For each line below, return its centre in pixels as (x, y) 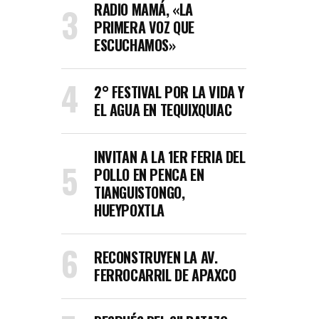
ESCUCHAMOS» (135, 45)
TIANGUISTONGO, (140, 192)
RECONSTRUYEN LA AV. (156, 257)
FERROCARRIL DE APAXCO (165, 275)
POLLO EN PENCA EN (149, 174)
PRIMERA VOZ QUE (144, 27)
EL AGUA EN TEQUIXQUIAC (163, 110)
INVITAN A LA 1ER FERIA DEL (170, 157)
